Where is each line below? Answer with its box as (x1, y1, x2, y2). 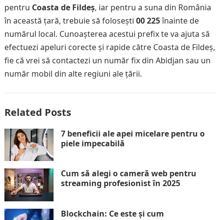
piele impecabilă (60, 137, 125, 149)
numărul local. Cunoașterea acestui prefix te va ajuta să (4, 28, 210, 39)
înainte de (160, 15, 199, 26)
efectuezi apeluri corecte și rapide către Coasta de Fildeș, (4, 41, 215, 53)
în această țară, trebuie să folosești (4, 15, 136, 26)
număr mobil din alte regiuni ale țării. (4, 68, 142, 79)
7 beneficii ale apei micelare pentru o (60, 128, 205, 139)
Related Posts (4, 105, 71, 119)
